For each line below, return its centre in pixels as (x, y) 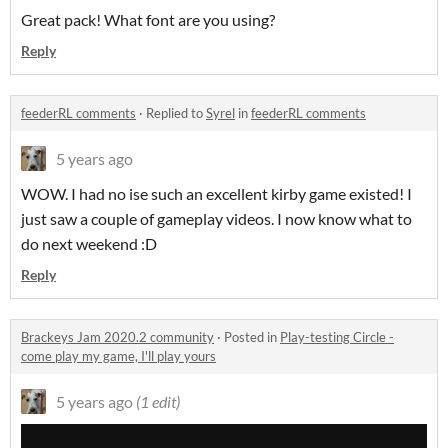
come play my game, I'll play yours (118, 356)
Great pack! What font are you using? (148, 20)
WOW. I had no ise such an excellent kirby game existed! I (216, 194)
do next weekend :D (89, 244)
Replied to (176, 113)
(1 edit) (158, 402)
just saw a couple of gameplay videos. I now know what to (216, 219)
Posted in (252, 337)
